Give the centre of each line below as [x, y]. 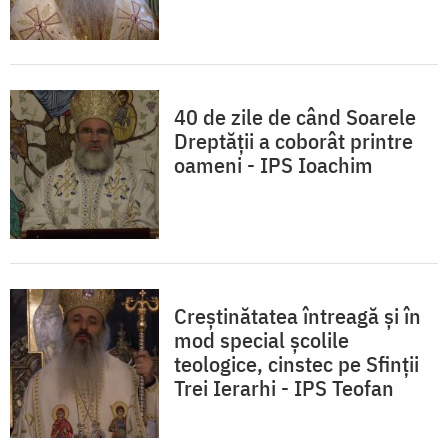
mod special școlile [261, 340]
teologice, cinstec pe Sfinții [296, 364]
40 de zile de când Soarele [295, 117]
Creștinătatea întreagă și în [297, 316]
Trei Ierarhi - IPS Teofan [284, 388]
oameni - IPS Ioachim [273, 165]
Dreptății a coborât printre [293, 141]
